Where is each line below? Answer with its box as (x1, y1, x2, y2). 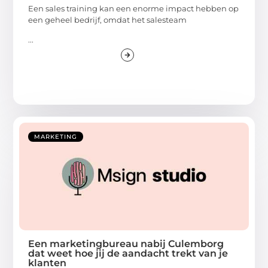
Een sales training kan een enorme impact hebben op (28, 3, 239, 13)
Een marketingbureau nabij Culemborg (28, 237, 224, 249)
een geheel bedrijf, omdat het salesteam (28, 14, 187, 25)
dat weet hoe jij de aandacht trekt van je (28, 247, 229, 259)
